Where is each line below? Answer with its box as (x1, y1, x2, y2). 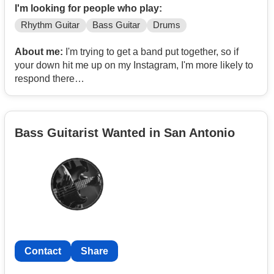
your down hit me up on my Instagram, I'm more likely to (15, 60, 253, 71)
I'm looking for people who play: (15, 3, 162, 14)
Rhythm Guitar (21, 20, 80, 31)
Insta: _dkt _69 (15, 87, 78, 98)
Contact (24, 245, 61, 256)
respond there (15, 73, 75, 84)
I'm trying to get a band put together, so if (63, 46, 239, 57)
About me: (15, 46, 63, 57)
